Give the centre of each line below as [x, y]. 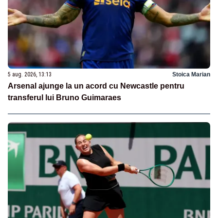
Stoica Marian [191, 74]
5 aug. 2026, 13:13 [30, 74]
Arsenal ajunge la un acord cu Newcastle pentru [96, 86]
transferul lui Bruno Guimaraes [64, 97]
